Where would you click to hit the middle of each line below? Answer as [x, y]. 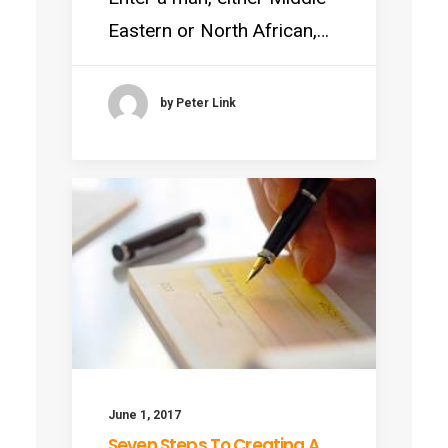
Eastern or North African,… [218, 30]
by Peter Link [198, 103]
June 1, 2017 [144, 415]
